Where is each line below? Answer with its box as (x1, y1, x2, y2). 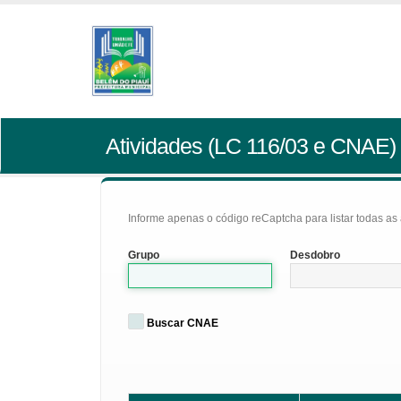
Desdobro (290, 249, 341, 261)
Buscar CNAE (147, 317, 218, 329)
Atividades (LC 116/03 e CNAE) (105, 133, 396, 158)
